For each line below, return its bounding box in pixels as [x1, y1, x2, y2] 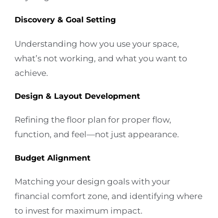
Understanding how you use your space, [15, 38, 179, 49]
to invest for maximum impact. [15, 205, 143, 216]
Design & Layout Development [15, 91, 140, 101]
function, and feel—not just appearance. [15, 129, 179, 140]
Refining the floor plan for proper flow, [15, 115, 171, 125]
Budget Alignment [15, 153, 91, 163]
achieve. [15, 68, 48, 78]
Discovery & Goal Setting [15, 15, 116, 25]
